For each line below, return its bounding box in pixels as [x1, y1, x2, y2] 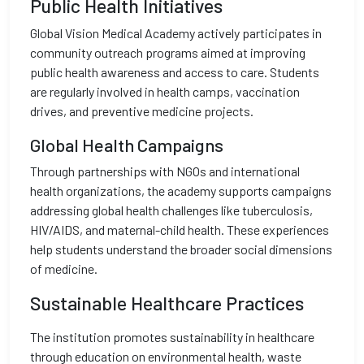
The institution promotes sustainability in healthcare [30, 329, 314, 344]
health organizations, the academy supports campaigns [30, 183, 331, 198]
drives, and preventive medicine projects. [30, 103, 253, 119]
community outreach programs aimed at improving [30, 45, 305, 60]
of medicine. [30, 261, 97, 276]
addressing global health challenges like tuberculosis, [30, 202, 313, 218]
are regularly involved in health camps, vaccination [30, 84, 300, 99]
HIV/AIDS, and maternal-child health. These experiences [30, 222, 329, 237]
